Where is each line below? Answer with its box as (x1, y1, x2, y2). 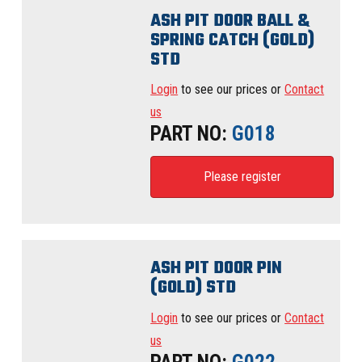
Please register (203, 169, 281, 185)
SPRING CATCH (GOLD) (150, 26, 315, 54)
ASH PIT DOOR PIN (150, 255, 283, 283)
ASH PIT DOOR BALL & (150, 6, 310, 35)
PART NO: (150, 122, 228, 146)
